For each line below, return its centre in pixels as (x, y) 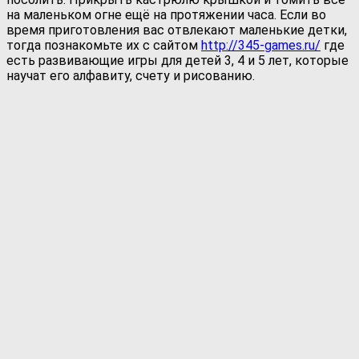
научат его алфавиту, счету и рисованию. (131, 75)
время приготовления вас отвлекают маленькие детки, (177, 30)
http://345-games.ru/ (261, 45)
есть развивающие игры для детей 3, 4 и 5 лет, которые (177, 60)
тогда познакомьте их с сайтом (104, 45)
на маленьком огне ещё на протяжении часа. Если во (166, 14)
